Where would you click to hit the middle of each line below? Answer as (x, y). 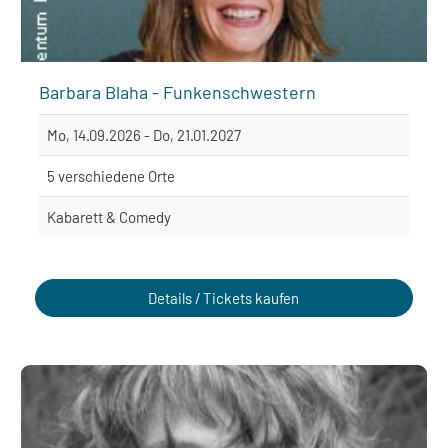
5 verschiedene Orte (111, 175)
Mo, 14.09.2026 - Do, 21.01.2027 (144, 134)
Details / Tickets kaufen (224, 297)
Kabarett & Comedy (109, 216)
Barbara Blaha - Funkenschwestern (177, 91)
